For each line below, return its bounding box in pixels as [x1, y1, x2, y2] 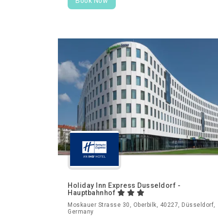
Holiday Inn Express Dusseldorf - [68, 182, 181, 190]
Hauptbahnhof [68, 189, 117, 197]
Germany [68, 208, 94, 216]
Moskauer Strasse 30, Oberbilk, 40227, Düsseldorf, [68, 201, 216, 209]
